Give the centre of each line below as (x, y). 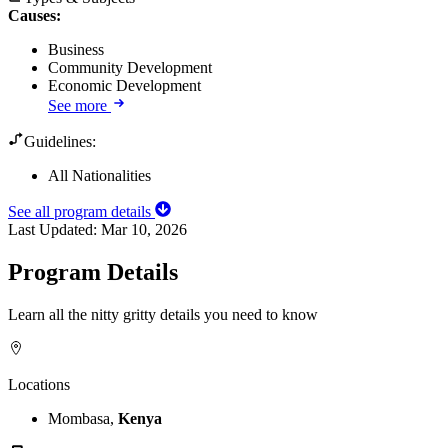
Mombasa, (83, 418)
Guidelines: (60, 141)
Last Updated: (54, 229)
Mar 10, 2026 (144, 229)
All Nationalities (99, 175)
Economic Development (124, 85)
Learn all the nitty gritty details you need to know (163, 314)
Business (76, 49)
